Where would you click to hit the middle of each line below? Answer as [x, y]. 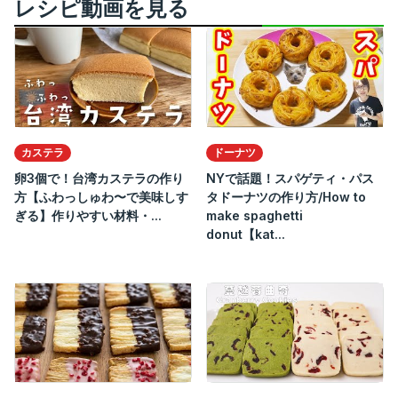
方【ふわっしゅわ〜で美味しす [101, 196]
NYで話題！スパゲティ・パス [290, 178]
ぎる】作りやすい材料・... [88, 215]
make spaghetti [255, 215]
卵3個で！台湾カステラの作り [99, 178]
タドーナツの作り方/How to [286, 196]
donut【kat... [246, 234]
